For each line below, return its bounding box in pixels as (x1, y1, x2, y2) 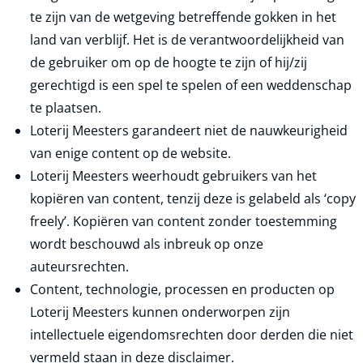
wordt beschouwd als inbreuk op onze (30, 235, 263, 253)
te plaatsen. (30, 99, 101, 117)
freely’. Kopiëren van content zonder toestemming (30, 212, 337, 230)
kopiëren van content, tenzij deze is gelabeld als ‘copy (30, 190, 356, 207)
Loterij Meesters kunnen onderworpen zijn (30, 303, 290, 321)
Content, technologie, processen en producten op (30, 280, 335, 298)
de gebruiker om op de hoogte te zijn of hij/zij (30, 53, 307, 71)
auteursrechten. (30, 258, 129, 275)
